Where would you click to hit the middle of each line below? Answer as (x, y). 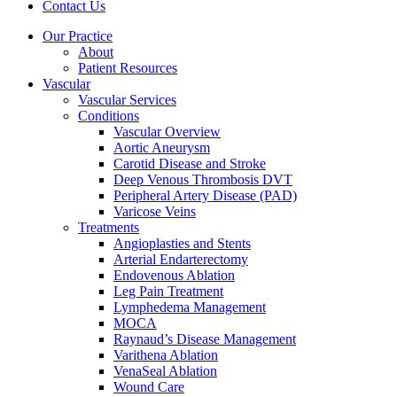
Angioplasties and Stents (182, 243)
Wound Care (149, 387)
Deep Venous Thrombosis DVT (203, 179)
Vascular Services (127, 100)
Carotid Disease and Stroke (190, 163)
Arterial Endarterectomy (181, 259)
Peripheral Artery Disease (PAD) (205, 195)
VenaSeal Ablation (165, 371)
